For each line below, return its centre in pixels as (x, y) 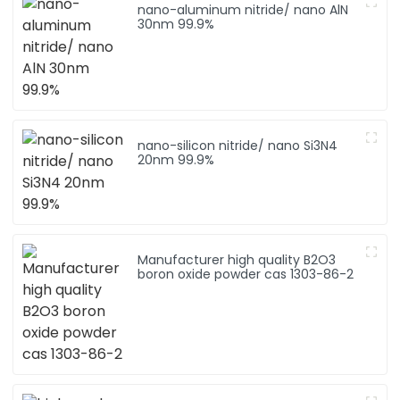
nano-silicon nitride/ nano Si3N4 (238, 146)
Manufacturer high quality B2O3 (237, 260)
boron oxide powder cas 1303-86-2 (246, 275)
